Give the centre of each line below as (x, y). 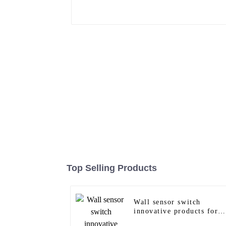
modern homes (159, 220)
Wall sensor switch (167, 202)
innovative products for (176, 211)
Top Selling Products (112, 168)
